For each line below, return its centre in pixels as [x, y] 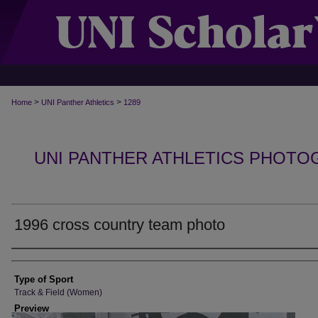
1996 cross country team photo [120, 225]
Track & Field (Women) [58, 292]
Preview [32, 308]
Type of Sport [44, 279]
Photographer [54, 261]
